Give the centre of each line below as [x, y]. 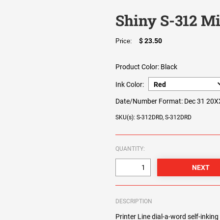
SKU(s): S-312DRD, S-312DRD [154, 118]
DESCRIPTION [134, 202]
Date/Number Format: [149, 101]
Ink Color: [130, 85]
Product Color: [137, 67]
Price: [126, 41]
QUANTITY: [130, 149]
